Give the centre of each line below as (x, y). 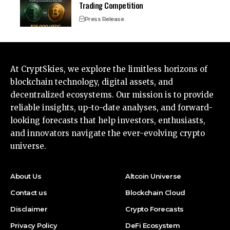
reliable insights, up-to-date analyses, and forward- (111, 107)
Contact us (29, 192)
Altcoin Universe (153, 176)
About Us (26, 176)
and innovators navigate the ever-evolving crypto (108, 133)
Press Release (104, 19)
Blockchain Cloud (155, 192)
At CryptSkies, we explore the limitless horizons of (109, 69)
